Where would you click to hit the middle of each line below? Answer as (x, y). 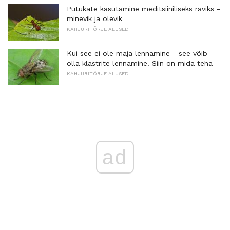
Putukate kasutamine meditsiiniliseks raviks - (143, 8)
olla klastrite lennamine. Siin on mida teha (140, 63)
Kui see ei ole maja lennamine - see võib (137, 53)
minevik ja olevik (94, 18)
